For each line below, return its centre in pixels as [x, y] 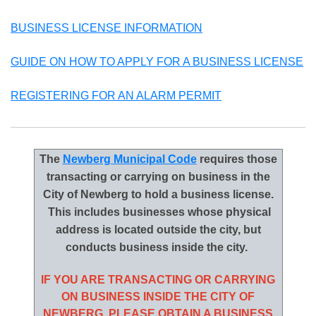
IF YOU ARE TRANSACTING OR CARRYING [158, 280]
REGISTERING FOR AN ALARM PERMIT [116, 96]
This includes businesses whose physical [158, 212]
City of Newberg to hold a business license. [158, 195]
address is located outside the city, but [158, 230]
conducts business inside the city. [158, 248]
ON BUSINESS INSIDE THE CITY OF [158, 297]
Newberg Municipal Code [129, 159]
